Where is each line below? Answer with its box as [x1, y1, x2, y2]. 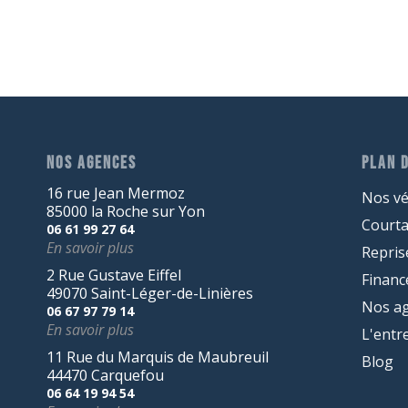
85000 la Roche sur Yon [46, 201, 206, 222]
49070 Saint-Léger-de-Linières [46, 283, 254, 304]
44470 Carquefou [46, 365, 165, 386]
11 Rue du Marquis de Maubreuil [46, 347, 270, 368]
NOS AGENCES [46, 153, 138, 175]
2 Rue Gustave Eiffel [46, 265, 182, 286]
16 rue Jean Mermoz [46, 183, 186, 204]
